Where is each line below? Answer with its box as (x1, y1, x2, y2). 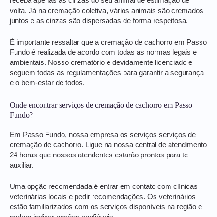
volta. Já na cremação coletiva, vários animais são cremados (10, 7, 203, 15)
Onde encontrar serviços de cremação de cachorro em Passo (10, 100, 192, 109)
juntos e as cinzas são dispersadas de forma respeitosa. (10, 17, 188, 25)
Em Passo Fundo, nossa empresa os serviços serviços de (10, 130, 196, 139)
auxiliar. (10, 161, 33, 169)
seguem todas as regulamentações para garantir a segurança (10, 69, 204, 77)
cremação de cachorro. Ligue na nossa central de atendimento (10, 140, 207, 149)
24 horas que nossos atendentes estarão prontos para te (10, 151, 188, 159)
